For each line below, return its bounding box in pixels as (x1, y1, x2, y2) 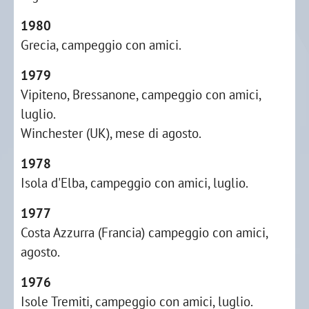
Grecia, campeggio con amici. (21, 36, 181, 53)
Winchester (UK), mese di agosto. (21, 124, 201, 141)
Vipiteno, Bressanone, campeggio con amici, (21, 86, 261, 103)
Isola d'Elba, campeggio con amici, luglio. (21, 174, 248, 191)
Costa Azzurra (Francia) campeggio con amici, (21, 223, 268, 241)
